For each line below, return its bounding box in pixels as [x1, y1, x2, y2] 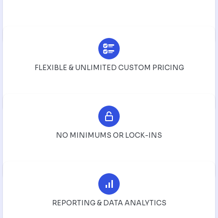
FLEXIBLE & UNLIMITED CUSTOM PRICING [34, 63, 184, 72]
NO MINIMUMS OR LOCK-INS [56, 130, 162, 140]
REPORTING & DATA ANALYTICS [52, 198, 166, 207]
